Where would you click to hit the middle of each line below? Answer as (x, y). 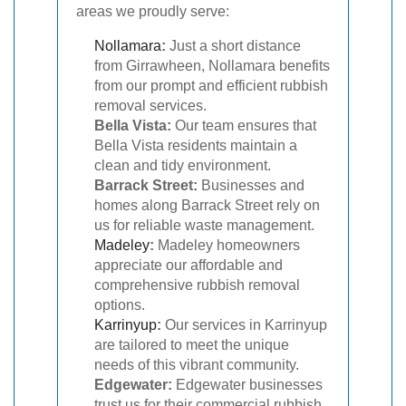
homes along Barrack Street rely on (207, 205)
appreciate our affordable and (188, 265)
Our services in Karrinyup (244, 325)
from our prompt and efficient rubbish (211, 86)
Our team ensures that (244, 126)
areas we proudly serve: (153, 11)
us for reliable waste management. (204, 225)
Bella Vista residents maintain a (196, 145)
